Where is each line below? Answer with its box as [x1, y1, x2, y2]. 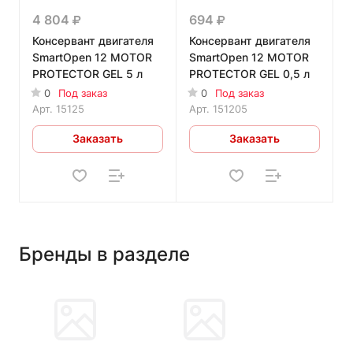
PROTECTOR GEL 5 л [32, 66, 143, 80]
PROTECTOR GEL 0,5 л [189, 66, 310, 80]
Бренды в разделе [19, 242, 190, 266]
